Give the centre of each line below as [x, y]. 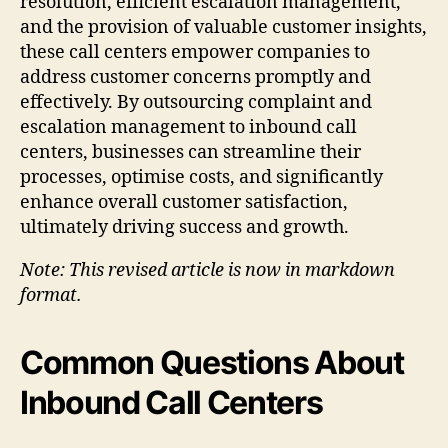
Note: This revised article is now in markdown [207, 270]
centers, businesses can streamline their [190, 152]
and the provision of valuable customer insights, [223, 27]
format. [51, 295]
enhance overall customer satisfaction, [184, 202]
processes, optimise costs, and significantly [201, 177]
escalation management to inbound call [188, 127]
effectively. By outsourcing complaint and [196, 102]
